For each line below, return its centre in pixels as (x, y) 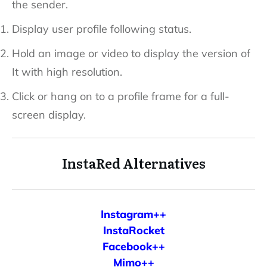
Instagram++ (133, 214)
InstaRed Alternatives (133, 163)
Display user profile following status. (102, 29)
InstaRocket (133, 230)
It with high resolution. (67, 72)
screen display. (49, 114)
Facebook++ (133, 246)
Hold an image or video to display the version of (131, 53)
